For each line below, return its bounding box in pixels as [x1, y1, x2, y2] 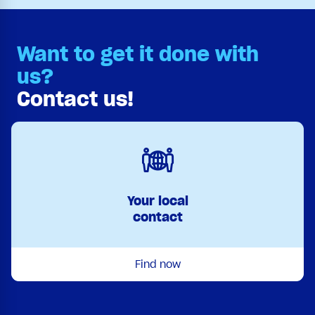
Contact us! [17, 86, 134, 112]
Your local [127, 192, 188, 209]
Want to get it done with [17, 41, 259, 67]
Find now [134, 257, 181, 271]
